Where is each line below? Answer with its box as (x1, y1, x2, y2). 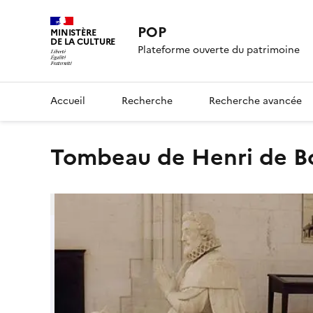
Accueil (50, 93, 85, 108)
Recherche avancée (209, 93, 302, 108)
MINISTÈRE (50, 26, 96, 39)
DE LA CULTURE (50, 35, 116, 48)
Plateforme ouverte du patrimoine (138, 43, 300, 58)
